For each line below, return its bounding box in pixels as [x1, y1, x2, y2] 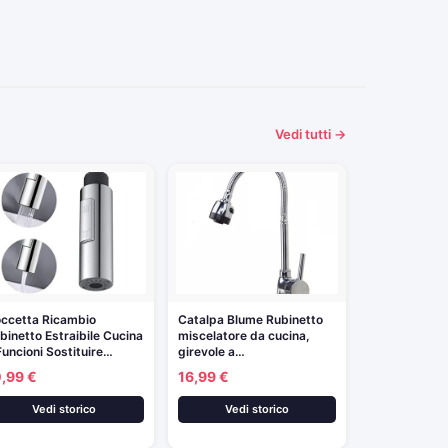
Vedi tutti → [275, 126, 346, 142]
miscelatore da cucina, [177, 327, 310, 343]
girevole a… [177, 343, 245, 359]
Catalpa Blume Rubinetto [177, 311, 323, 327]
